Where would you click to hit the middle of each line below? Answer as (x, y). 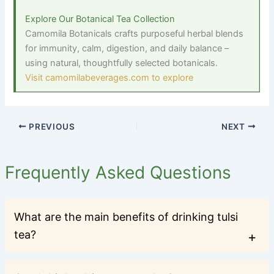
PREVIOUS (51, 126)
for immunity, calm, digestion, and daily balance (125, 48)
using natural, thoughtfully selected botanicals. (122, 63)
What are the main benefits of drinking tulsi (126, 217)
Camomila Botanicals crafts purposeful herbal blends (135, 33)
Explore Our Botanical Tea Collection (100, 19)
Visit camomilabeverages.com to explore (109, 77)
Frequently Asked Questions (118, 172)
